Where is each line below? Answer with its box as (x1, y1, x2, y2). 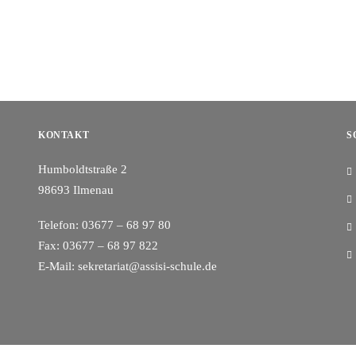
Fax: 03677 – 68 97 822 (38, 239, 158, 252)
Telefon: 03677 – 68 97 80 (38, 219, 171, 231)
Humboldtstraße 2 (38, 163, 127, 176)
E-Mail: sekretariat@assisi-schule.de (38, 260, 217, 273)
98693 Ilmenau (38, 184, 114, 196)
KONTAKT (38, 130, 90, 141)
